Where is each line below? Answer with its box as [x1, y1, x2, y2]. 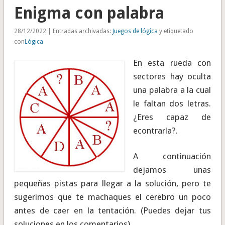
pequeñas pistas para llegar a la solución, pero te [14, 178, 211, 189]
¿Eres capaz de [133, 112, 211, 123]
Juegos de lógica [112, 28, 158, 35]
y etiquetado [157, 28, 193, 35]
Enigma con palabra [14, 4, 164, 23]
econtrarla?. [133, 126, 178, 136]
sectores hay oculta [133, 71, 211, 82]
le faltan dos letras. [133, 98, 211, 109]
